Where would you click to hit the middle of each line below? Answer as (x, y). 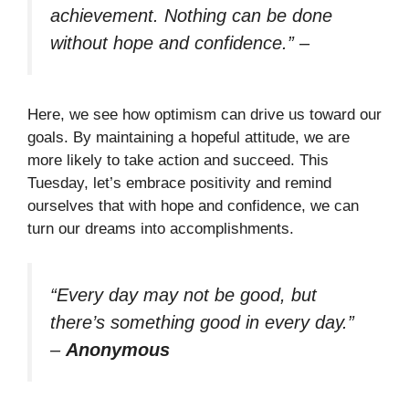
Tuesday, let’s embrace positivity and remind (179, 183)
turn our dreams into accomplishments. (161, 228)
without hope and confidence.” (172, 43)
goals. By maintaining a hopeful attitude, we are (189, 137)
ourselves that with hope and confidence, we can (193, 205)
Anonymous (118, 350)
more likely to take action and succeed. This (178, 160)
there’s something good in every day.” (202, 323)
